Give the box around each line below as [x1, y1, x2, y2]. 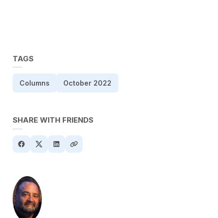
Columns [19, 79, 50, 88]
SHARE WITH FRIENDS [13, 115, 94, 125]
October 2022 [63, 79, 112, 88]
